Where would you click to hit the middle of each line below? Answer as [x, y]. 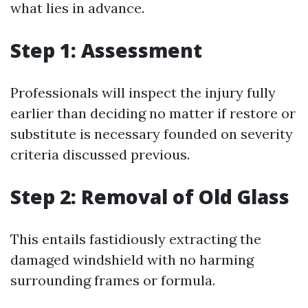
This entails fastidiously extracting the [136, 239]
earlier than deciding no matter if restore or [153, 113]
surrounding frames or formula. [113, 280]
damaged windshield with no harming [132, 260]
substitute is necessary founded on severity [152, 134]
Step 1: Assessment [106, 50]
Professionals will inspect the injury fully [143, 92]
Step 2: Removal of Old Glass [150, 197]
